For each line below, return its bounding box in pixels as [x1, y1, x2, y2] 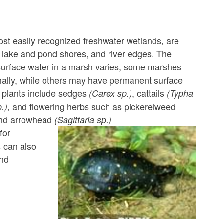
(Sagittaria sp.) [54, 113, 112, 126]
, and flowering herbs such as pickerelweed [7, 100, 176, 113]
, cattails [132, 87, 167, 100]
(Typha [167, 87, 194, 100]
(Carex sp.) [89, 87, 132, 100]
